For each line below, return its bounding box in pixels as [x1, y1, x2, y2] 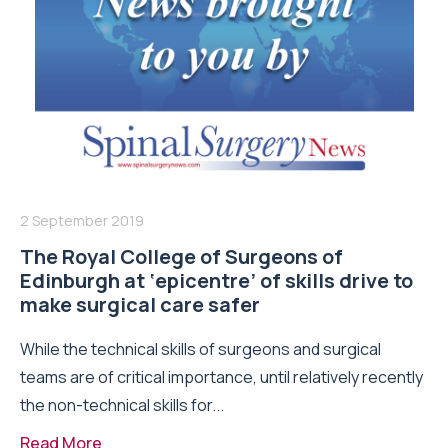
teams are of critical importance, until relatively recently [20, 365, 423, 388]
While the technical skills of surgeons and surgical [20, 337, 381, 360]
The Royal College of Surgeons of [20, 242, 343, 270]
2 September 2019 [20, 210, 144, 230]
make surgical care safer [20, 290, 260, 318]
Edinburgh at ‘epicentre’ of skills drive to [20, 266, 413, 294]
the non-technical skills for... [20, 393, 224, 416]
